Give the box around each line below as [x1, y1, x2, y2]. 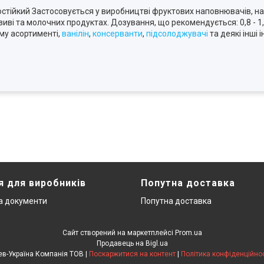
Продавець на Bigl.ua [96, 239, 168, 247]
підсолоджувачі [146, 29, 208, 38]
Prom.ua [174, 229, 202, 237]
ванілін [62, 29, 89, 38]
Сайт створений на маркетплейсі [62, 229, 175, 237]
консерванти [93, 29, 143, 38]
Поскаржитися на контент [88, 250, 176, 258]
